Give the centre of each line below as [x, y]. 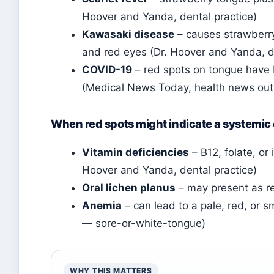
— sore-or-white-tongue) [144, 223]
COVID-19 [107, 70]
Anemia [102, 206]
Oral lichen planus [129, 188]
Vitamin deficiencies [135, 152]
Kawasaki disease [128, 34]
